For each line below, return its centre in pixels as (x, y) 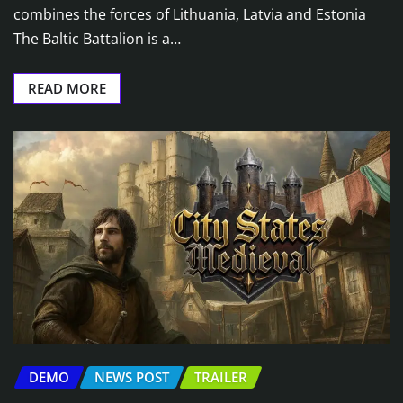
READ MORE (67, 89)
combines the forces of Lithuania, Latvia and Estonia (190, 15)
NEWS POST (132, 376)
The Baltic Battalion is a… (97, 39)
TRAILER (221, 376)
